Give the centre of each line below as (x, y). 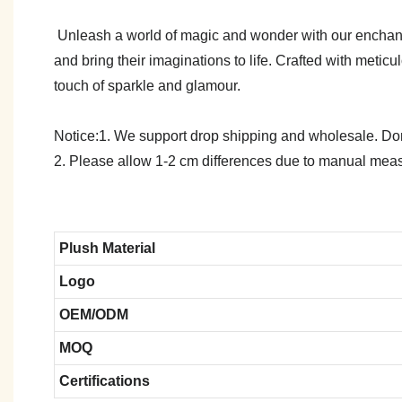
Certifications (104, 380)
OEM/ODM (93, 314)
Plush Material (107, 248)
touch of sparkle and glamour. (147, 85)
